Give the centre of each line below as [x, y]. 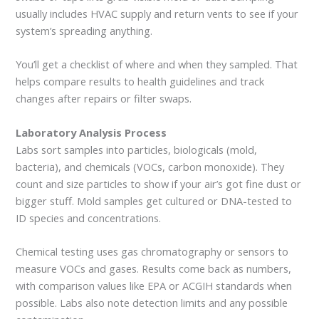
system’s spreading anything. [84, 31]
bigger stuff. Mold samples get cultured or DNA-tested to [154, 200]
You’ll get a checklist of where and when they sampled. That [157, 64]
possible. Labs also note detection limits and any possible [152, 303]
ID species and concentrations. [89, 218]
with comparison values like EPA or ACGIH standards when [154, 286]
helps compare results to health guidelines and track [140, 82]
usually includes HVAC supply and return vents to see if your [157, 14]
